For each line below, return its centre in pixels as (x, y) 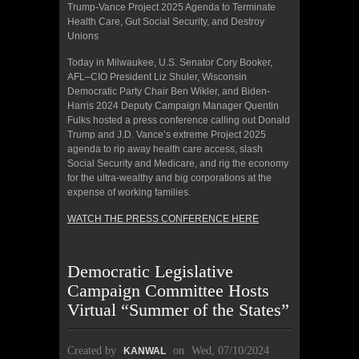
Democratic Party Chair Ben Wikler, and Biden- (169, 91)
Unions (83, 36)
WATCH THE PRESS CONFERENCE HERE (163, 218)
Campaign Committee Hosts (168, 290)
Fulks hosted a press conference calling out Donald (179, 120)
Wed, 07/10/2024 (230, 350)
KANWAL (145, 351)
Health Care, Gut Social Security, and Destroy (166, 21)
